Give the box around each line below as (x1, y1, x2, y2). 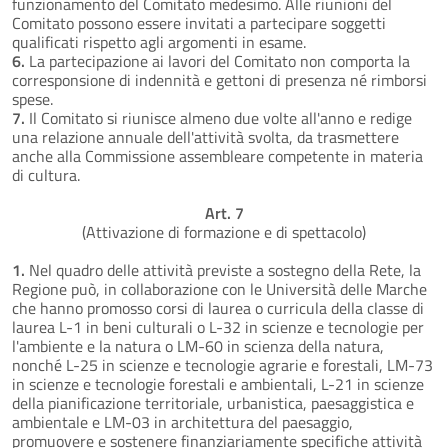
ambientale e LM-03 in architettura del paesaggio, (12, 409, 353, 434)
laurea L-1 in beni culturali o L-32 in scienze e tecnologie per (12, 314, 424, 339)
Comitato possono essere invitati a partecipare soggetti (12, 10, 386, 35)
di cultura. (12, 162, 80, 187)
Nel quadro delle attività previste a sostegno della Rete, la (25, 257, 421, 282)
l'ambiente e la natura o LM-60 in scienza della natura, (12, 333, 384, 358)
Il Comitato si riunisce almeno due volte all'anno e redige (25, 105, 412, 130)
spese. (12, 86, 53, 111)
